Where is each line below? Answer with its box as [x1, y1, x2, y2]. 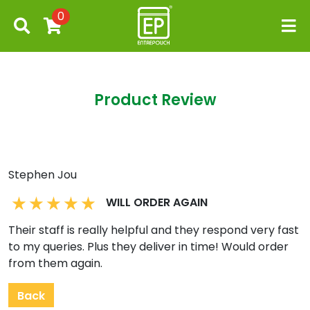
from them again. [8, 255, 102, 271]
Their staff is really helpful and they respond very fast [8, 222, 299, 238]
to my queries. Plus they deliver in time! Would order [8, 239, 289, 255]
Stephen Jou [8, 167, 77, 183]
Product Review [93, 89, 217, 111]
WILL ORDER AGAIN [106, 194, 208, 210]
